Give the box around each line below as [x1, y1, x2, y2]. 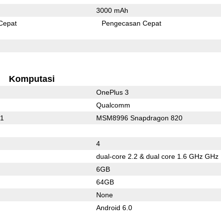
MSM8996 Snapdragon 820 [96, 113, 183, 122]
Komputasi [8, 74, 55, 84]
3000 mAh [96, 6, 128, 14]
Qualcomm [96, 101, 130, 109]
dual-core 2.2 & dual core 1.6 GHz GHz [96, 152, 219, 160]
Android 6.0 [96, 203, 132, 212]
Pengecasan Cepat [102, 19, 162, 27]
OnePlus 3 [96, 88, 129, 96]
